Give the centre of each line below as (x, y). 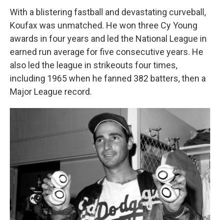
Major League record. (51, 92)
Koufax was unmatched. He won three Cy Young (104, 25)
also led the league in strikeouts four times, (94, 65)
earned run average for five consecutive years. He (107, 52)
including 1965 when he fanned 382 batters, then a (108, 78)
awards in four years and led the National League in (108, 39)
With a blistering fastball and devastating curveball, (108, 12)
